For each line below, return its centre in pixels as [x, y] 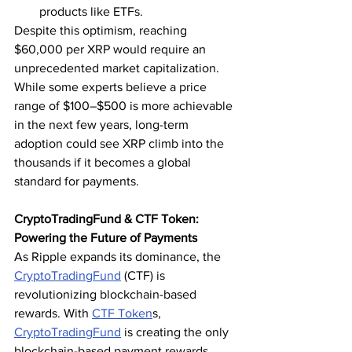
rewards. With [53, 313]
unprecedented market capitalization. [118, 68]
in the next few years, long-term [103, 125]
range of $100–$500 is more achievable [125, 106]
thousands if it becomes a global [104, 163]
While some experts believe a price [112, 87]
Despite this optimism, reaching [102, 31]
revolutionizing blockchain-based [107, 295]
